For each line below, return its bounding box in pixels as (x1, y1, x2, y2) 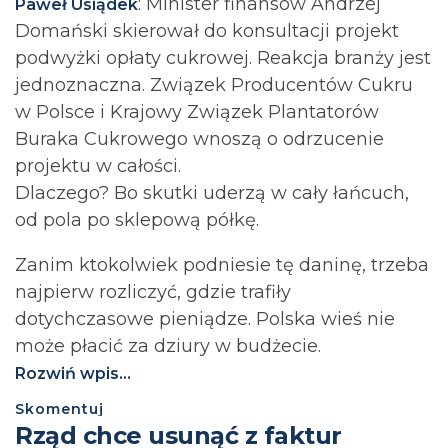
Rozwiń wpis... (15, 363, 131, 383)
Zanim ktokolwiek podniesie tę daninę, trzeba (15, 253, 429, 276)
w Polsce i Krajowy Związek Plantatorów (15, 100, 379, 123)
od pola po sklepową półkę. (15, 208, 259, 231)
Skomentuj (15, 399, 104, 418)
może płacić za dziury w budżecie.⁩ (15, 334, 321, 357)
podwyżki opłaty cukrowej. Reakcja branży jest (15, 46, 431, 69)
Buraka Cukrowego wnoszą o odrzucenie (15, 127, 384, 150)
